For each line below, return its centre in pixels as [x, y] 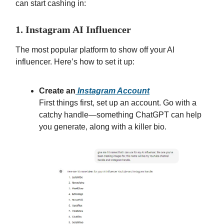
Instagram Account [112, 90]
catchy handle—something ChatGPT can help [120, 114]
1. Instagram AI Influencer [73, 29]
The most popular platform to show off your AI [95, 49]
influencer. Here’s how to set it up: [75, 61]
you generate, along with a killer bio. [103, 126]
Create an [57, 90]
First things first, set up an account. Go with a [118, 102]
